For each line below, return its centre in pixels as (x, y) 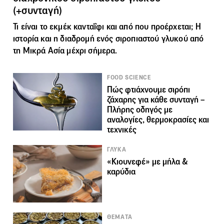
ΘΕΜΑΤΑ (120, 217)
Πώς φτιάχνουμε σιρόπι (149, 89)
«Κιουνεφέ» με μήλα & (148, 161)
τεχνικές (122, 129)
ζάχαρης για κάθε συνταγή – (156, 99)
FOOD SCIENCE (129, 77)
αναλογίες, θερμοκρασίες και (158, 119)
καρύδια (121, 171)
